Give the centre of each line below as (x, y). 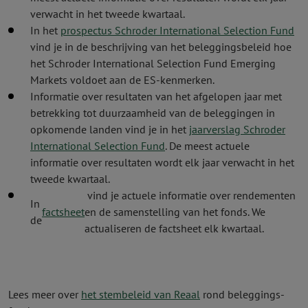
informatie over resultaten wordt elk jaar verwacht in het (162, 162)
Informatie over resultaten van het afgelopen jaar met (156, 96)
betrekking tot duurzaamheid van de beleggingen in (153, 113)
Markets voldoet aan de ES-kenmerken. (122, 80)
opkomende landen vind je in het (110, 129)
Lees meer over (45, 294)
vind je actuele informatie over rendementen (190, 195)
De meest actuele (208, 146)
